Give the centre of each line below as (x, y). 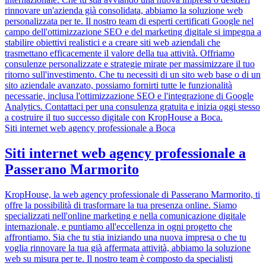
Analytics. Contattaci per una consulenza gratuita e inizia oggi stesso (132, 106)
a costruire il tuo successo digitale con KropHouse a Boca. (114, 117)
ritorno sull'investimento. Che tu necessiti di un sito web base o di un (133, 74)
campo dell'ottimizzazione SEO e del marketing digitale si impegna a (133, 31)
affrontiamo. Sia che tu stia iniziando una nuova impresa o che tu (126, 237)
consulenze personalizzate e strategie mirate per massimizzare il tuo (130, 64)
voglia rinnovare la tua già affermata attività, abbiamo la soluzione (128, 248)
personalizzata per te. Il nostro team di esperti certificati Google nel (129, 21)
